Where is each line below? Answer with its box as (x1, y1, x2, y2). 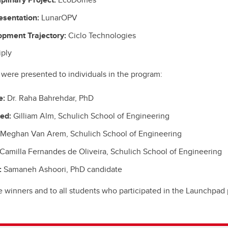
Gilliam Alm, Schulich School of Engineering (11, 110, 169, 122)
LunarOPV (39, 11, 77, 23)
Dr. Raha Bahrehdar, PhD (7, 92, 94, 104)
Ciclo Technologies (66, 29, 136, 41)
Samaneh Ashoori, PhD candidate (2, 163, 122, 175)
